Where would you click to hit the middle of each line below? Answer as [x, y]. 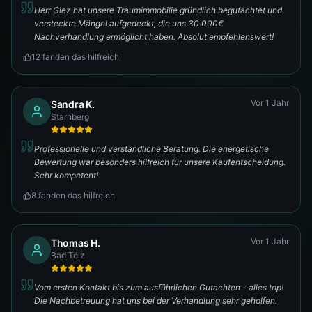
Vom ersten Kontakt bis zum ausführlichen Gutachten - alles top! [159, 287]
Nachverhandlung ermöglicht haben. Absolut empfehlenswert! [154, 37]
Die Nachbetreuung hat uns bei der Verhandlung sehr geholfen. [156, 301]
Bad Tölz [68, 255]
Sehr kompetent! [66, 175]
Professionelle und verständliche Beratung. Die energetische [151, 149]
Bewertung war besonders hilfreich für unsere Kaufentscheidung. [160, 162]
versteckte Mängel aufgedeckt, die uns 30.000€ [129, 23]
